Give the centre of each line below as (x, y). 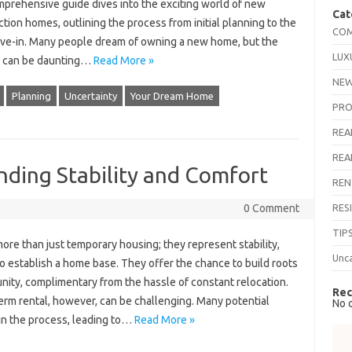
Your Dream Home (172, 96)
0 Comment (271, 208)
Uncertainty (90, 96)
